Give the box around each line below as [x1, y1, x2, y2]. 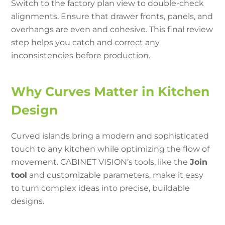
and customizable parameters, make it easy [27, 170, 204, 180]
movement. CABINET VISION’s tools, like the [11, 157, 190, 167]
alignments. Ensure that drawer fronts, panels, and [11, 11, 213, 21]
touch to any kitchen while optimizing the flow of [11, 144, 210, 154]
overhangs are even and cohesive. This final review [11, 24, 213, 34]
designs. [11, 196, 45, 206]
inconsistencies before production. [11, 50, 151, 60]
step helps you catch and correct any [11, 37, 160, 47]
